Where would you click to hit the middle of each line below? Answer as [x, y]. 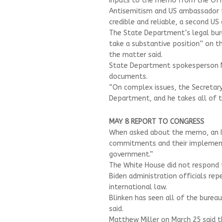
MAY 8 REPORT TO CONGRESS [157, 121]
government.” [131, 154]
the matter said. [136, 55]
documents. [128, 76]
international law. [138, 187]
